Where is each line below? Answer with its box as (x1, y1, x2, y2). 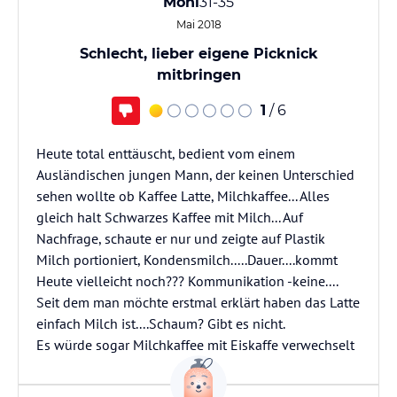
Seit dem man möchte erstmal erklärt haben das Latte (36, 293, 360, 311)
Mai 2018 (175, 18, 222, 31)
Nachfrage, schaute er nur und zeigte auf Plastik (36, 230, 325, 247)
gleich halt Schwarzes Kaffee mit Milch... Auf (36, 208, 303, 226)
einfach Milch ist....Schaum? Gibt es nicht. (36, 315, 285, 332)
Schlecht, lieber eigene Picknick (79, 45, 318, 62)
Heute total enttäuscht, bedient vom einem (36, 144, 295, 162)
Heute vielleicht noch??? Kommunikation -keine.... (36, 272, 338, 290)
